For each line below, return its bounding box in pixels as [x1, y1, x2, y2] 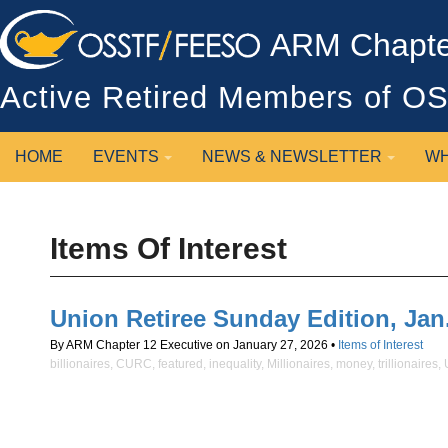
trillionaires [378, 357, 438, 371]
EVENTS [93, 148, 159, 165]
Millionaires [267, 357, 330, 371]
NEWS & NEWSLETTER [202, 148, 382, 165]
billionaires [50, 357, 110, 371]
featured [158, 357, 203, 371]
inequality [209, 357, 261, 371]
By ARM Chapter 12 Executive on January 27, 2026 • [50, 338, 338, 352]
